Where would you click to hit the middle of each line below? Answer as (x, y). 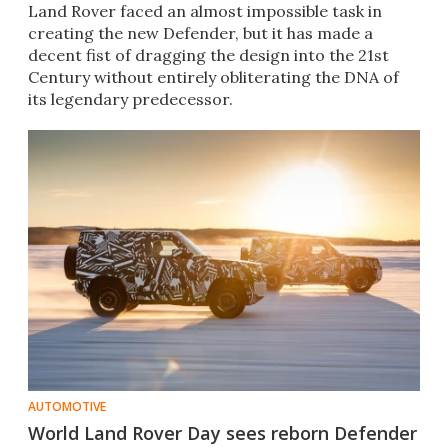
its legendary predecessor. (130, 99)
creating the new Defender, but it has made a (200, 33)
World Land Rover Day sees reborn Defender (222, 433)
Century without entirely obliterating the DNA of (213, 77)
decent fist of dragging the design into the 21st (208, 55)
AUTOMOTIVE (67, 407)
